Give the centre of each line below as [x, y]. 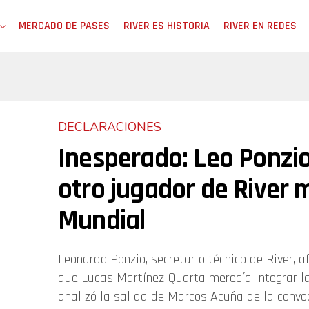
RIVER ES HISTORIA [167, 26]
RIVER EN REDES [260, 26]
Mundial [102, 221]
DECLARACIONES [110, 127]
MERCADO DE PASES [64, 26]
